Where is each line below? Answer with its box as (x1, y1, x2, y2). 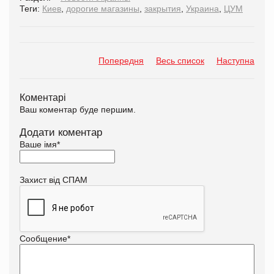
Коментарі (20, 91, 66, 103)
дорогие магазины (66, 3, 139, 13)
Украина (186, 3, 219, 13)
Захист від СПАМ (20, 174, 87, 185)
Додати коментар (20, 126, 102, 138)
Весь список (156, 55, 204, 65)
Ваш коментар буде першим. (20, 104, 136, 114)
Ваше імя (20, 139, 57, 149)
